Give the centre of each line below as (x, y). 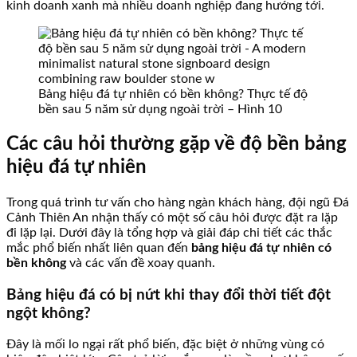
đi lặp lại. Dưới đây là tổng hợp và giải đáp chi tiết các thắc (169, 232)
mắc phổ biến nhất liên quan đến (99, 247)
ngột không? (49, 313)
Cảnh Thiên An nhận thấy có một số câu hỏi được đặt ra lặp (172, 217)
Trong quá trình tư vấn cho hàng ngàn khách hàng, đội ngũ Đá (178, 202)
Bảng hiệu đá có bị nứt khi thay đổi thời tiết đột (169, 295)
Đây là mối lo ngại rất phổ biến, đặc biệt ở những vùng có (165, 345)
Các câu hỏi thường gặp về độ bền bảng (177, 144)
